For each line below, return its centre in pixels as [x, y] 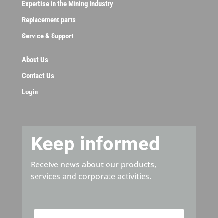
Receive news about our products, [93, 164]
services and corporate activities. [91, 176]
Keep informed [95, 144]
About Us [35, 60]
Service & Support [47, 36]
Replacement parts [49, 20]
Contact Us [38, 76]
